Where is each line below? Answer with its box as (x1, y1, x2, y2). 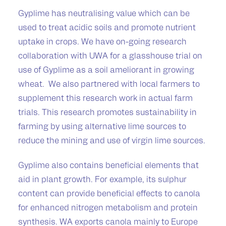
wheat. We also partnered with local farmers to (18, 81, 200, 89)
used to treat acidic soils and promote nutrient (18, 24, 196, 33)
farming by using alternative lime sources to (18, 123, 186, 132)
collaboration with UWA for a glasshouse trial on (18, 52, 202, 61)
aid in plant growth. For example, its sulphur (18, 176, 187, 185)
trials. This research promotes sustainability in (18, 109, 197, 118)
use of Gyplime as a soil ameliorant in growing (18, 67, 194, 75)
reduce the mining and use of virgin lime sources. (18, 137, 205, 146)
